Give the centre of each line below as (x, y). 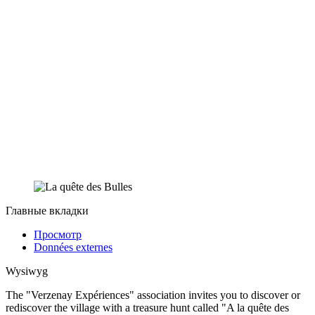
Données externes (73, 247)
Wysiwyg (27, 271)
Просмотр (58, 235)
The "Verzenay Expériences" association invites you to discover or (153, 295)
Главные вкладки (47, 211)
